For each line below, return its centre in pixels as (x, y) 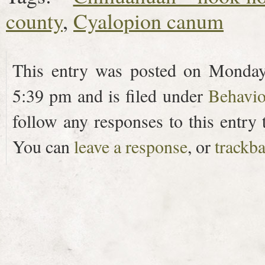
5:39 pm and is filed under (110, 95)
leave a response (131, 146)
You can (43, 146)
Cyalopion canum (148, 21)
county (34, 21)
